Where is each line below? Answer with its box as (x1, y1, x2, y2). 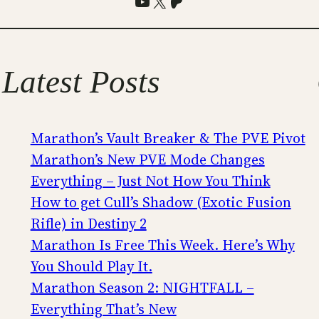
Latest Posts (1, 64, 160, 100)
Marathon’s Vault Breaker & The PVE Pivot (30, 128, 305, 149)
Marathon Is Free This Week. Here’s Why (30, 235, 295, 256)
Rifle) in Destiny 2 (30, 214, 147, 234)
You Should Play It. (30, 256, 152, 277)
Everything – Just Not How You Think (30, 171, 271, 192)
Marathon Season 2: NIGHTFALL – (30, 278, 254, 298)
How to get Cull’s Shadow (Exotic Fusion (30, 192, 291, 213)
